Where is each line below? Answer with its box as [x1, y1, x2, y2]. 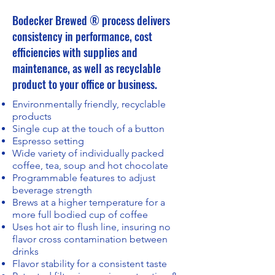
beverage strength [12, 184, 92, 196]
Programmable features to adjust [12, 171, 155, 184]
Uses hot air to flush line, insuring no [12, 220, 171, 233]
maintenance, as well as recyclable [12, 60, 161, 76]
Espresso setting [12, 134, 84, 147]
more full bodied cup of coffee [12, 208, 148, 220]
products [12, 110, 52, 122]
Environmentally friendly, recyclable [12, 98, 166, 110]
